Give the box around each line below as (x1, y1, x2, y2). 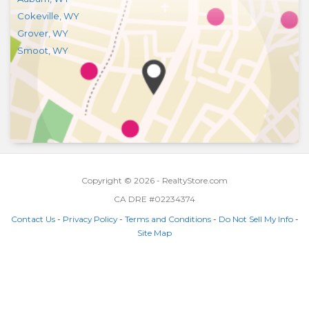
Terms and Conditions (124, 214, 211, 225)
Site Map (137, 228, 172, 239)
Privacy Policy (62, 214, 117, 225)
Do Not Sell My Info (218, 214, 293, 225)
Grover (17, 28, 48, 39)
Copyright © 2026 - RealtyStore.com (81, 175, 228, 186)
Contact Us (10, 214, 55, 225)
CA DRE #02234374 (114, 194, 195, 205)
